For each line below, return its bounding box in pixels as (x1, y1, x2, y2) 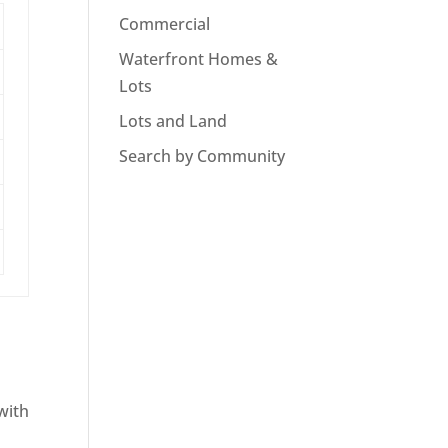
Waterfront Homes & (119, 48, 279, 71)
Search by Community (119, 145, 286, 168)
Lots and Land (119, 110, 228, 133)
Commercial (119, 13, 211, 36)
